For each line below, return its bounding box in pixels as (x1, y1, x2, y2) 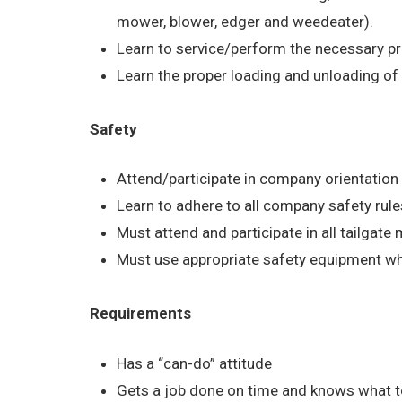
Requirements (90, 304, 192, 323)
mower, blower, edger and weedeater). (117, 12, 374, 31)
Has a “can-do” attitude (117, 354, 273, 372)
